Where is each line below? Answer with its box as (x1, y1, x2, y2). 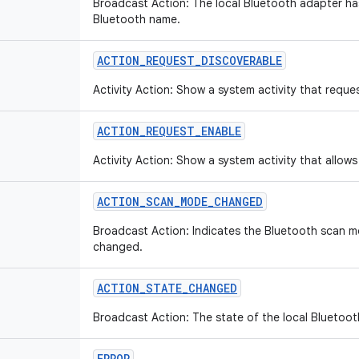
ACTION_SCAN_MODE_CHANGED (97, 194, 263, 209)
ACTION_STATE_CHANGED (97, 280, 237, 296)
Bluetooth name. (93, 12, 180, 26)
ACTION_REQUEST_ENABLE (97, 123, 241, 139)
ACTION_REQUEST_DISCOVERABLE (97, 53, 282, 68)
